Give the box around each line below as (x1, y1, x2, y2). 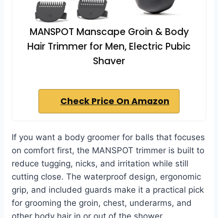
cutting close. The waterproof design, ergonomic (12, 172, 201, 182)
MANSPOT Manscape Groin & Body (29, 25, 189, 39)
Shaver (93, 54, 125, 68)
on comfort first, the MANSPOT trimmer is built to (12, 145, 204, 156)
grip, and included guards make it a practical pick (12, 185, 204, 195)
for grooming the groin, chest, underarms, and (12, 198, 192, 208)
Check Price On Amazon (60, 95, 169, 108)
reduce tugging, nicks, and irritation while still (12, 159, 188, 169)
